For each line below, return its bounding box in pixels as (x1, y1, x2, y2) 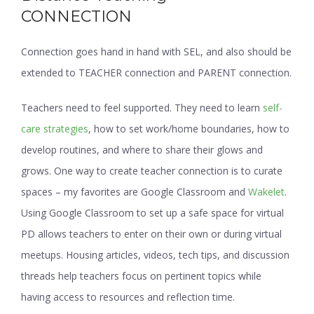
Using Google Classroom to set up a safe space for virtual (21, 205, 284, 219)
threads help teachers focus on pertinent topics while (21, 268, 261, 282)
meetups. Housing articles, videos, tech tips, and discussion (21, 247, 289, 261)
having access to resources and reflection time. (21, 289, 235, 303)
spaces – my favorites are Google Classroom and (21, 184, 248, 198)
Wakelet (248, 184, 285, 198)
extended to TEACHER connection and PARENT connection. (21, 65, 292, 79)
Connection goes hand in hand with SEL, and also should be (21, 44, 292, 58)
